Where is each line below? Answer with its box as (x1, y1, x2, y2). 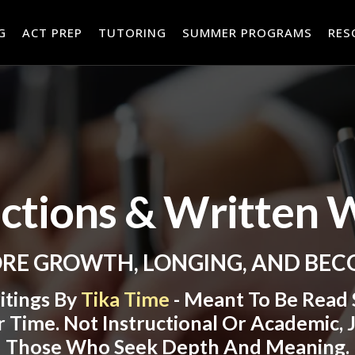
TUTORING (98, 25, 167, 41)
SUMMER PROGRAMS (182, 25, 313, 41)
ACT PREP (22, 25, 83, 41)
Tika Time (80, 287, 170, 311)
